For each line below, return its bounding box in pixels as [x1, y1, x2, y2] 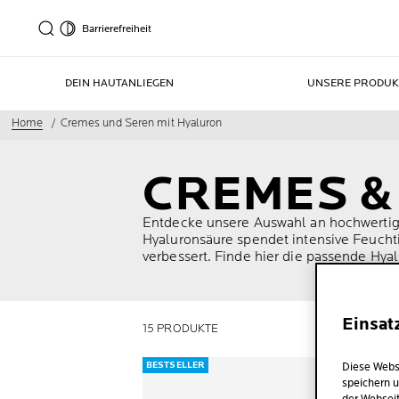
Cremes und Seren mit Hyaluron [60, 116, 223, 130]
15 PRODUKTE [142, 322, 219, 336]
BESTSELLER [146, 360, 205, 370]
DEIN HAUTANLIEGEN [65, 77, 175, 90]
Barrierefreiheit [82, 21, 151, 36]
